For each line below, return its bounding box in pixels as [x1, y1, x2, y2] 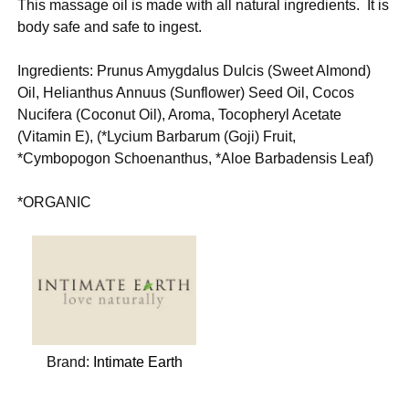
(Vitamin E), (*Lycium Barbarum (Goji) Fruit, [17, 128, 297, 144]
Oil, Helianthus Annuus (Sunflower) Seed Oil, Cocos [17, 84, 355, 100]
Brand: [46, 353, 93, 370]
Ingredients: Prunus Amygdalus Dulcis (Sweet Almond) [17, 62, 372, 79]
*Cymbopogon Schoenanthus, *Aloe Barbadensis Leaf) [17, 150, 374, 166]
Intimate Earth [92, 353, 183, 370]
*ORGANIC [17, 194, 92, 210]
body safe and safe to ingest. [17, 18, 210, 35]
